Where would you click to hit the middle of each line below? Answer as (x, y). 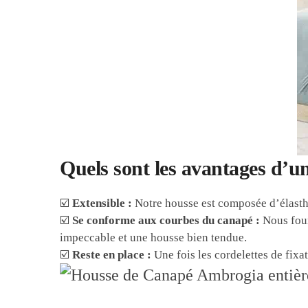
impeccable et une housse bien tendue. (154, 238)
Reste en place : (112, 255)
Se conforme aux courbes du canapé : (166, 221)
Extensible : (102, 203)
